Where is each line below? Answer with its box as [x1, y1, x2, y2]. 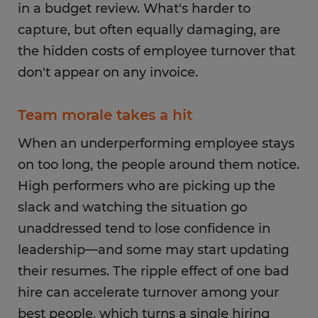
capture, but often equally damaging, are [18, 22, 280, 38]
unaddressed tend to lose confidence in [18, 221, 270, 236]
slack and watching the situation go [18, 199, 247, 215]
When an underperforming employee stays [18, 136, 295, 151]
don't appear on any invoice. [18, 65, 198, 80]
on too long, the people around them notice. [18, 157, 300, 172]
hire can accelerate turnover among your [18, 285, 279, 300]
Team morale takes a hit [18, 106, 192, 124]
